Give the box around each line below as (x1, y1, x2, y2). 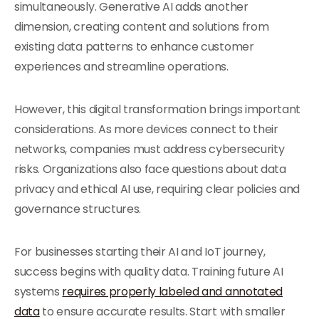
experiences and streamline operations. (14, 58, 229, 75)
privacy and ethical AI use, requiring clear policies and (14, 181, 300, 197)
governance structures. (14, 201, 141, 217)
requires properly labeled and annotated (62, 283, 283, 300)
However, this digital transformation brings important (14, 101, 301, 117)
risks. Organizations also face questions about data (14, 161, 286, 177)
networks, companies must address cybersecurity (14, 141, 285, 157)
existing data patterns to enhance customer (14, 38, 254, 55)
